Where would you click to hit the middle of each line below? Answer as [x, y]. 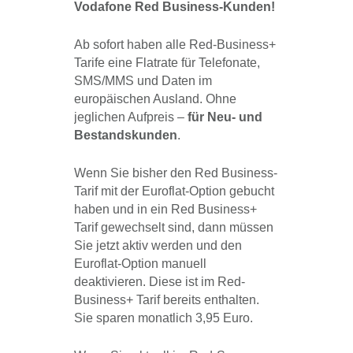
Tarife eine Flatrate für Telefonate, [167, 63]
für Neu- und [225, 117]
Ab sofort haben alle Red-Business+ [175, 45]
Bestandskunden [126, 136]
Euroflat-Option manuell [140, 264]
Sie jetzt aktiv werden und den [158, 246]
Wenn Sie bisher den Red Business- [176, 173]
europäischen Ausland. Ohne [155, 99]
